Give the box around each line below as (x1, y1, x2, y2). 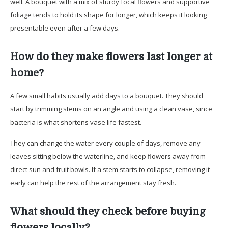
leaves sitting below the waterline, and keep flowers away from (10, 151, 206, 161)
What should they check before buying (10, 205, 206, 217)
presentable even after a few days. (10, 23, 120, 33)
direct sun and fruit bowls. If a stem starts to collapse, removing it (10, 164, 210, 174)
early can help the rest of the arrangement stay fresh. (10, 178, 176, 187)
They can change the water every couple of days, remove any (10, 138, 201, 148)
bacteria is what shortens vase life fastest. (10, 117, 141, 127)
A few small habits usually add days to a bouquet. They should (10, 91, 203, 100)
